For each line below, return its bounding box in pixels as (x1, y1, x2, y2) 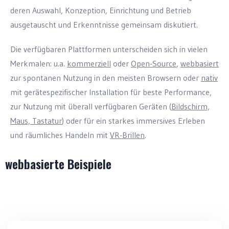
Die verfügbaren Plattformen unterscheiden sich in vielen (10, 44, 208, 54)
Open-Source (131, 58, 176, 68)
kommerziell (67, 58, 111, 68)
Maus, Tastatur (10, 116, 62, 126)
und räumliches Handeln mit (10, 130, 110, 140)
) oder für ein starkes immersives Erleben (62, 116, 205, 126)
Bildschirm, (171, 101, 210, 111)
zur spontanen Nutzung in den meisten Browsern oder (10, 73, 201, 83)
